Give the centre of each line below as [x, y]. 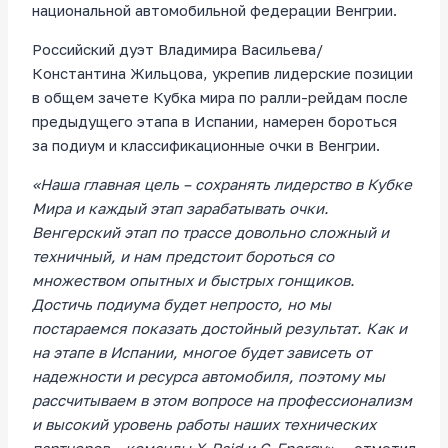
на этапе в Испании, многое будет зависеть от [201, 352]
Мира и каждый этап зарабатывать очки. [180, 208]
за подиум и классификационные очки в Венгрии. [206, 145]
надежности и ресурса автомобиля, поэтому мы [208, 376]
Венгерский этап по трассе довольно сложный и [210, 232]
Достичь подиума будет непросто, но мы [181, 304]
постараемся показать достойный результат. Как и [219, 328]
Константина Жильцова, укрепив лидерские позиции [222, 73]
